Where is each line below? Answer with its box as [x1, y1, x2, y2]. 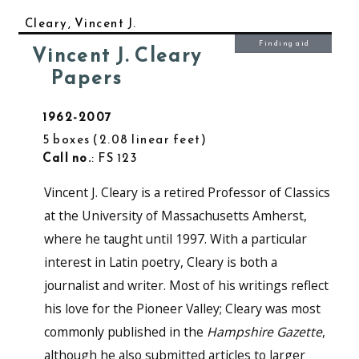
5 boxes [42, 130, 91, 148]
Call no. [42, 148, 91, 167]
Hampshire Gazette [206, 323, 322, 341]
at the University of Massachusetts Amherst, [43, 207, 307, 224]
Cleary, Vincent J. [24, 14, 137, 32]
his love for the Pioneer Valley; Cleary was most [43, 300, 321, 317]
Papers [50, 63, 123, 92]
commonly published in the [43, 323, 207, 341]
